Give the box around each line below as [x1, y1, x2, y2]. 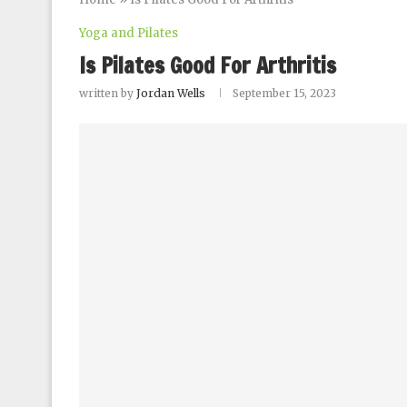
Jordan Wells [136, 86, 205, 100]
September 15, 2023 [233, 86, 336, 100]
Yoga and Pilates [79, 25, 178, 41]
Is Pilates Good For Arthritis [79, 50, 336, 81]
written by [79, 86, 136, 100]
